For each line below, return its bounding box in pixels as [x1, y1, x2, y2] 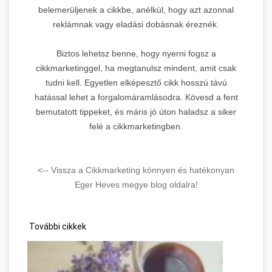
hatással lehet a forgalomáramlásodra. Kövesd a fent [34, 92, 238, 102]
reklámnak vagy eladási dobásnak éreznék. [53, 19, 219, 29]
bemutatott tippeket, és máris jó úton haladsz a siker [36, 106, 236, 117]
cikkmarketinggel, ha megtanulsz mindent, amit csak [36, 63, 236, 73]
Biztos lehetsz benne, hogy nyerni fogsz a [56, 48, 216, 58]
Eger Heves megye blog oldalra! [74, 179, 198, 189]
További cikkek [27, 221, 86, 231]
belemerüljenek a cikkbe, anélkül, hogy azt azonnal [38, 4, 234, 15]
